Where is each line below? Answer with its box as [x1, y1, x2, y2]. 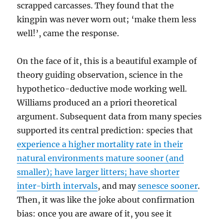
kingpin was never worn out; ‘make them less [17, 14, 197, 24]
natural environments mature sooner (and [17, 153, 184, 163]
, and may [98, 181, 138, 191]
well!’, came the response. [17, 28, 119, 38]
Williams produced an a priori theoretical [17, 98, 177, 108]
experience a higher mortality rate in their [17, 139, 183, 149]
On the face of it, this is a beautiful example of [17, 56, 197, 66]
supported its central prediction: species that [17, 125, 194, 135]
